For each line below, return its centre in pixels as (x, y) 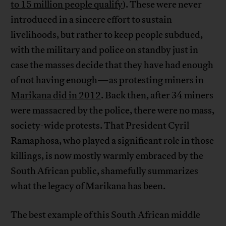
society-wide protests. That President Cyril (100, 126)
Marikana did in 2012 (56, 96)
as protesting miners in (157, 80)
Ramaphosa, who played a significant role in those (112, 141)
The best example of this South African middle (106, 215)
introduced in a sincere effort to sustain (92, 20)
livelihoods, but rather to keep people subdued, (107, 35)
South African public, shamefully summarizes (105, 171)
